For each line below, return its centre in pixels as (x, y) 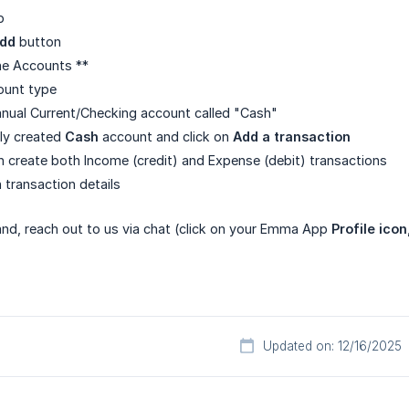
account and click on (166, 137)
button (38, 42)
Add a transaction (292, 137)
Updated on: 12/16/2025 (332, 346)
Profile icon (369, 229)
